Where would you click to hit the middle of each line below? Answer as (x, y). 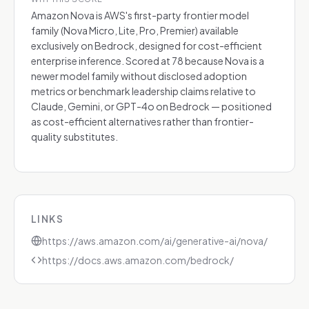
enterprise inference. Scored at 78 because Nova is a (148, 61)
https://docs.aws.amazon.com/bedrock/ (138, 260)
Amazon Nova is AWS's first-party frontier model (140, 15)
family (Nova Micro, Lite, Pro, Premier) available (135, 30)
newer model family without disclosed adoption (139, 76)
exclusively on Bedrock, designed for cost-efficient (147, 46)
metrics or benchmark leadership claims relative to (143, 91)
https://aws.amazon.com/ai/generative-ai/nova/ (155, 241)
